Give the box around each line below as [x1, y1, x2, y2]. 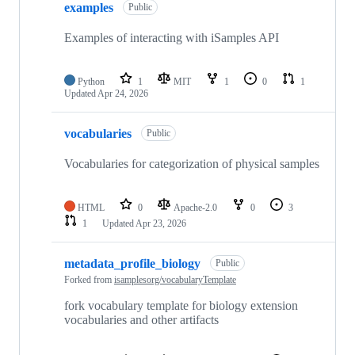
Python [78, 76, 105, 88]
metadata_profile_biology [64, 256, 200, 270]
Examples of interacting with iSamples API [64, 31, 279, 45]
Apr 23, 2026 [136, 218, 186, 230]
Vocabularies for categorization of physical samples [64, 157, 319, 171]
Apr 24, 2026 [97, 88, 148, 100]
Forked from [64, 274, 114, 286]
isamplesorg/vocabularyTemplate [114, 274, 236, 286]
